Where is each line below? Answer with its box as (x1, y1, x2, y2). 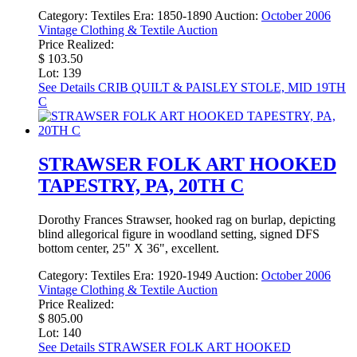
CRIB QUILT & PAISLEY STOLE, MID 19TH (95, 80, 346, 95)
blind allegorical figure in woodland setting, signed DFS (38, 227, 320, 241)
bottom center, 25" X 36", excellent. (38, 241, 219, 256)
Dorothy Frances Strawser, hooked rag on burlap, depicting (38, 213, 335, 227)
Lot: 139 (38, 66, 81, 80)
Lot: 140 (38, 326, 81, 340)
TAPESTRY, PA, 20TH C (38, 175, 244, 197)
